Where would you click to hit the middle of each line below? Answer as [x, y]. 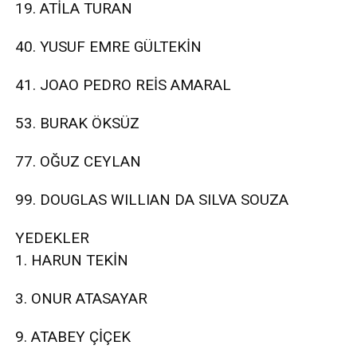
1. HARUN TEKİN [72, 261]
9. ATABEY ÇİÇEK [73, 337]
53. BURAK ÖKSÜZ [77, 124]
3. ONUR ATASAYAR [81, 299]
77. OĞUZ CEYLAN [78, 162]
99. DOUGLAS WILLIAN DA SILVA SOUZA [152, 200]
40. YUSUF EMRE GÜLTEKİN [108, 47]
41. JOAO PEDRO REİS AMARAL [123, 85]
